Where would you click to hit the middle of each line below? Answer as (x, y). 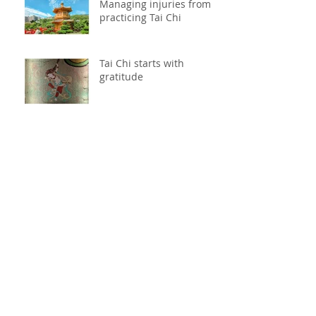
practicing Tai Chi (140, 18)
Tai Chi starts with (142, 63)
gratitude (121, 77)
